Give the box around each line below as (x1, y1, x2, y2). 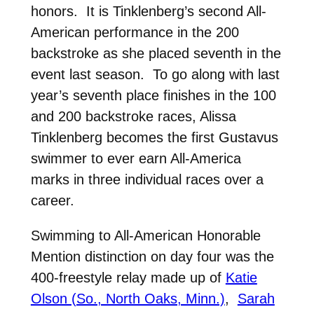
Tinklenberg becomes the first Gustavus (30, 129, 278, 145)
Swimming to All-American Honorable (30, 227, 261, 243)
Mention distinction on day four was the (30, 248, 274, 264)
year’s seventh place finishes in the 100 (30, 87, 276, 103)
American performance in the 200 (30, 24, 239, 40)
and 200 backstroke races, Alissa (30, 108, 236, 124)
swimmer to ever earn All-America (30, 150, 241, 166)
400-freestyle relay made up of (30, 269, 226, 285)
